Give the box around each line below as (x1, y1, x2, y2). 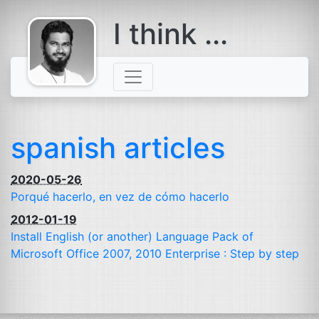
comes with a (33, 26, 91, 38)
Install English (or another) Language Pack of (11, 229, 253, 244)
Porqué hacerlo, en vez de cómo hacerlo (11, 189, 229, 204)
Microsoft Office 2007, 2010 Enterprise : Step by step (11, 246, 299, 261)
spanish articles (11, 130, 225, 165)
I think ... (113, 16, 228, 51)
